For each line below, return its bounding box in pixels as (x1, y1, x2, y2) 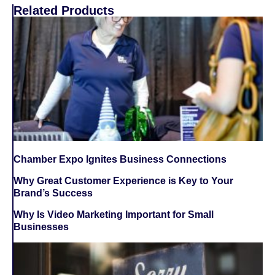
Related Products (14, 3, 114, 17)
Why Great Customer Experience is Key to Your (14, 175, 233, 186)
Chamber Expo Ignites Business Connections (14, 153, 227, 165)
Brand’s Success (14, 187, 93, 198)
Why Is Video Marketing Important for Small (14, 209, 214, 220)
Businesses (14, 221, 69, 232)
